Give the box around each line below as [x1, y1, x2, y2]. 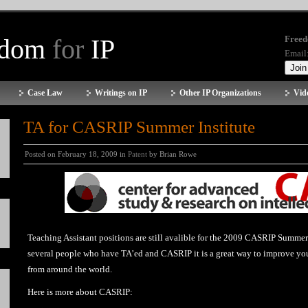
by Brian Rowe [147, 150, 197, 158]
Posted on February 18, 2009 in [25, 150, 128, 158]
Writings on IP [95, 88, 147, 98]
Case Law [27, 88, 63, 98]
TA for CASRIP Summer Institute [23, 118, 255, 136]
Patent [128, 150, 147, 158]
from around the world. [27, 264, 112, 274]
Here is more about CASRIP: [27, 287, 133, 297]
